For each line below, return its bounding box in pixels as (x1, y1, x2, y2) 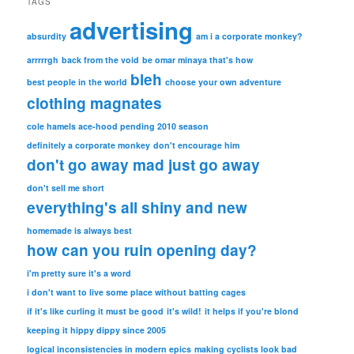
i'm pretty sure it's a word (27, 266, 132, 279)
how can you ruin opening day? (27, 239, 258, 261)
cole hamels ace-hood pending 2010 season (27, 119, 209, 132)
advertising (70, 13, 194, 47)
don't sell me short (27, 181, 105, 194)
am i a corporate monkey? (196, 29, 303, 42)
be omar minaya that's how (142, 53, 254, 66)
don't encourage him (153, 138, 240, 151)
